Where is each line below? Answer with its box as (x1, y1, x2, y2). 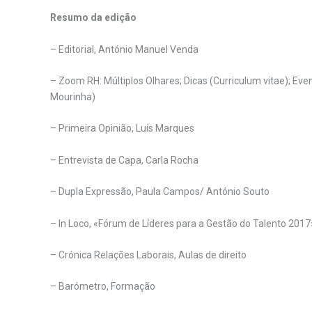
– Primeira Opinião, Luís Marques (50, 123, 194, 134)
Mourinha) (50, 91, 95, 102)
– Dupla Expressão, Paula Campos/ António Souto (50, 186, 270, 198)
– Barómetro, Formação (50, 281, 155, 292)
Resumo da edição (50, 12, 136, 24)
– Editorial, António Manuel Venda (50, 43, 198, 55)
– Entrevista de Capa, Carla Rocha (50, 154, 198, 166)
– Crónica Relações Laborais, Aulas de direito (50, 249, 247, 260)
